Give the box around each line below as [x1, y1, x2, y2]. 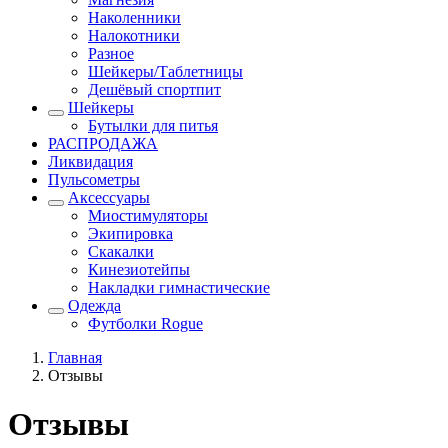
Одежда [68, 297, 121, 314]
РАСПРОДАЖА [48, 135, 158, 152]
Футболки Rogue [88, 315, 203, 332]
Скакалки [88, 243, 154, 260]
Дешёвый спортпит [88, 81, 221, 98]
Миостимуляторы [88, 207, 208, 224]
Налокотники [88, 27, 180, 44]
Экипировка [88, 225, 173, 242]
